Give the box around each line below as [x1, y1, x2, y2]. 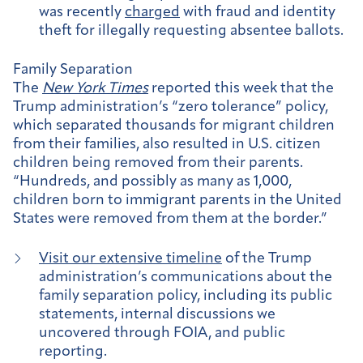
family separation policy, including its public [39, 288, 332, 304]
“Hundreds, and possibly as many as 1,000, [13, 174, 292, 190]
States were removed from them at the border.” [13, 211, 327, 228]
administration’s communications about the [39, 269, 332, 285]
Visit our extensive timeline [39, 250, 222, 267]
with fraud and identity [180, 4, 335, 20]
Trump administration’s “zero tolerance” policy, [13, 100, 328, 116]
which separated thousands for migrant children [13, 118, 335, 135]
